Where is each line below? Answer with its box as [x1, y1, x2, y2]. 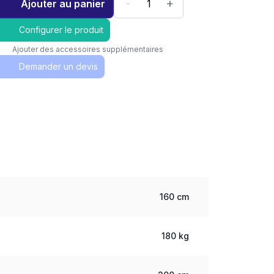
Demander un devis [19, 61, 98, 72]
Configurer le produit [19, 24, 104, 35]
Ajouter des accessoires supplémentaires [12, 45, 164, 54]
